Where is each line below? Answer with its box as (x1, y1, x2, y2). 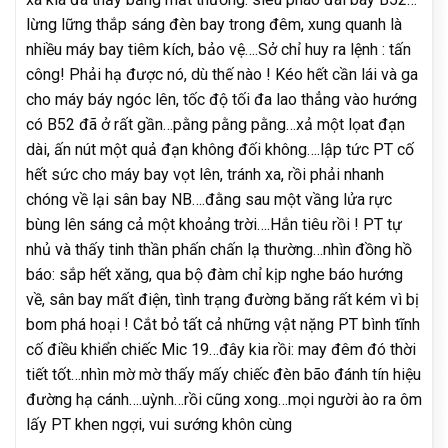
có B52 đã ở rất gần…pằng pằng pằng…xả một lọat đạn (26, 114, 405, 134)
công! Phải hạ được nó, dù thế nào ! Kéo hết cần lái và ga (26, 64, 418, 84)
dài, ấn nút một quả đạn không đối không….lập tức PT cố (26, 139, 414, 159)
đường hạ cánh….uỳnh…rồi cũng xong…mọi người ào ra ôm (26, 389, 422, 409)
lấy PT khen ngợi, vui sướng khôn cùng (26, 414, 292, 434)
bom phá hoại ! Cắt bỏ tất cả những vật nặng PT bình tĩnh (26, 314, 420, 334)
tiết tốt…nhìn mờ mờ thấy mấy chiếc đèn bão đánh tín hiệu (26, 364, 421, 384)
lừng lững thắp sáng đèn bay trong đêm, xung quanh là (26, 14, 402, 34)
